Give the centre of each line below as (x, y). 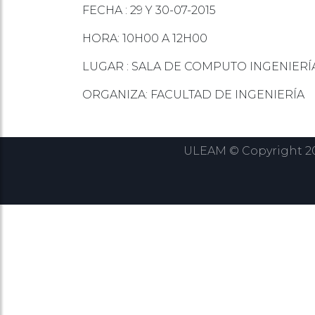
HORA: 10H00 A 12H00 (145, 39)
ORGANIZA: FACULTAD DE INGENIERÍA (193, 95)
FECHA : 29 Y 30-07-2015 (149, 11)
